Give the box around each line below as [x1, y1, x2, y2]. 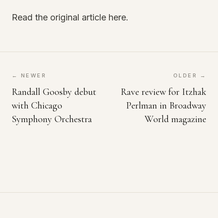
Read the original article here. [12, 12, 128, 22]
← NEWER [12, 72, 46, 79]
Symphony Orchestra [12, 113, 92, 125]
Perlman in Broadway [126, 100, 206, 111]
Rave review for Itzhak [121, 86, 206, 98]
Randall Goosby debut [12, 86, 96, 98]
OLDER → [173, 72, 206, 79]
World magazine [145, 113, 206, 125]
